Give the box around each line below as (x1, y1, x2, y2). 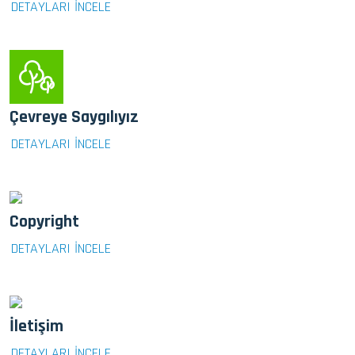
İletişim (10, 315, 63, 338)
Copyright (10, 210, 79, 233)
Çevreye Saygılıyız (10, 105, 139, 128)
